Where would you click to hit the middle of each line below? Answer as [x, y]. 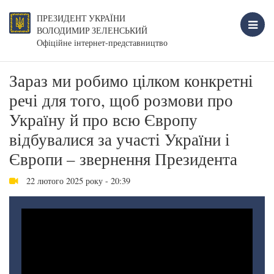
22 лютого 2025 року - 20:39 [77, 181]
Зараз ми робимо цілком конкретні [131, 81]
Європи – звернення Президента [123, 159]
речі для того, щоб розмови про [121, 100]
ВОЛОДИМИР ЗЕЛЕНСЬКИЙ [92, 31]
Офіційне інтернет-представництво [102, 43]
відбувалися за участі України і [120, 139]
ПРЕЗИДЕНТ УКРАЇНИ [81, 18]
